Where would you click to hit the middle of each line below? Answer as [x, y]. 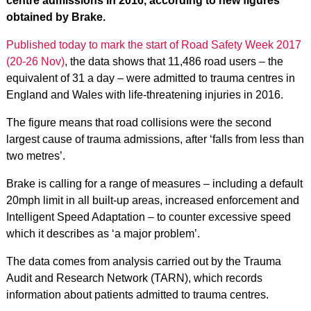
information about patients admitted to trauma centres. [137, 295]
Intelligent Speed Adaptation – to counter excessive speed [148, 217]
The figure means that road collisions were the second [138, 123]
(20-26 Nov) [35, 61]
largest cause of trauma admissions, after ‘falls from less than [155, 139]
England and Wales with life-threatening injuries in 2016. [144, 95]
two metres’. [35, 156]
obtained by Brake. [56, 17]
